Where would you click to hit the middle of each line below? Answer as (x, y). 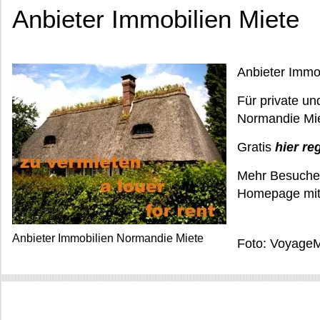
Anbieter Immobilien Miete (156, 19)
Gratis (256, 147)
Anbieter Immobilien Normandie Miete (108, 238)
